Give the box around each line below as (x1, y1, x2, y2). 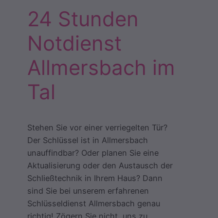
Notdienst (27, 30, 122, 55)
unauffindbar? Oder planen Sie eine (27, 147, 159, 158)
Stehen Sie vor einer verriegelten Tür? (27, 122, 167, 132)
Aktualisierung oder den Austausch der (27, 160, 173, 170)
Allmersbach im (27, 54, 175, 80)
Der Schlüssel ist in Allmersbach (27, 135, 148, 145)
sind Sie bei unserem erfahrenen (27, 185, 149, 196)
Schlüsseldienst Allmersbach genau (27, 198, 160, 208)
